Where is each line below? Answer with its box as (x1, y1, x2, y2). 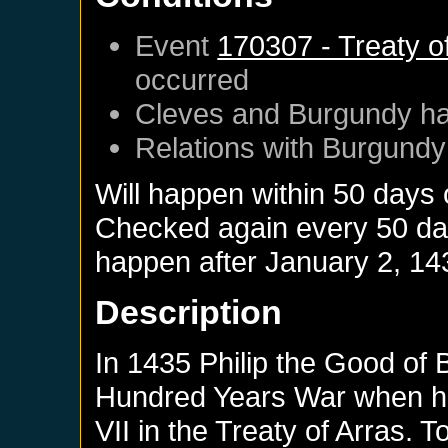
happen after (95, 244, 266, 278)
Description (95, 292, 283, 331)
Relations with (135, 130, 323, 164)
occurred (135, 62, 250, 96)
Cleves (135, 96, 225, 130)
